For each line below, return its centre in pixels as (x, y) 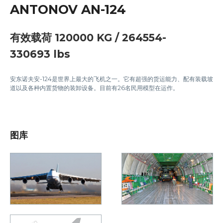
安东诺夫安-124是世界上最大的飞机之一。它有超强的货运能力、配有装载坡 (111, 79)
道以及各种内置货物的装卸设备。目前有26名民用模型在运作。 (94, 88)
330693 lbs (40, 54)
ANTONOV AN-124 (68, 9)
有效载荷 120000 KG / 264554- (88, 37)
